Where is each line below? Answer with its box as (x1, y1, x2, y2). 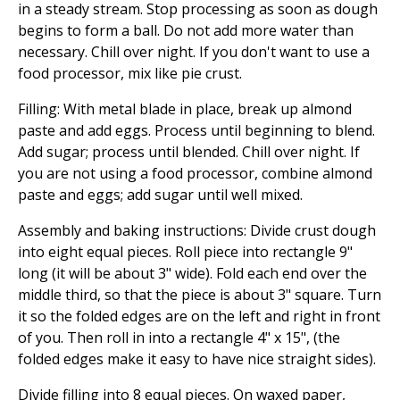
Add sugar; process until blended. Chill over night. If (18, 142, 360, 162)
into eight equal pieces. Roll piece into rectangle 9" (18, 242, 353, 262)
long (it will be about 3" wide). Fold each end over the (18, 263, 367, 284)
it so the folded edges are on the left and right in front (18, 306, 380, 327)
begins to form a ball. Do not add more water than (18, 21, 354, 41)
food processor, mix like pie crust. (18, 63, 242, 84)
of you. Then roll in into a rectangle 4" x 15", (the (18, 328, 340, 348)
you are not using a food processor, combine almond (18, 163, 372, 184)
